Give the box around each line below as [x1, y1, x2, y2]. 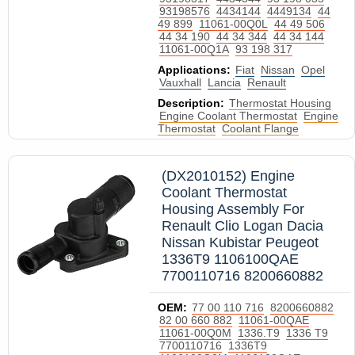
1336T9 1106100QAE [162, 251, 299, 267]
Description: [158, 97, 224, 109]
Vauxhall [159, 76, 201, 89]
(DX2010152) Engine [162, 168, 295, 184]
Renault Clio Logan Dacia [162, 218, 323, 234]
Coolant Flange [222, 122, 299, 135]
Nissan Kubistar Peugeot [162, 235, 319, 250]
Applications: [158, 63, 231, 76]
